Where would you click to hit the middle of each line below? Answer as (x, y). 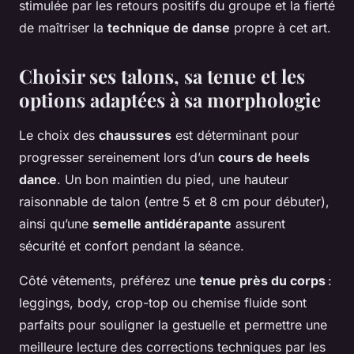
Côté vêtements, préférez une (109, 280)
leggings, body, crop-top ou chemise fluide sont (163, 302)
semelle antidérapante (162, 223)
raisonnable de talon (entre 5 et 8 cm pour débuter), (174, 201)
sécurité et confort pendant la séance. (132, 245)
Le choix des (59, 135)
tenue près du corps (263, 280)
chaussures (135, 135)
